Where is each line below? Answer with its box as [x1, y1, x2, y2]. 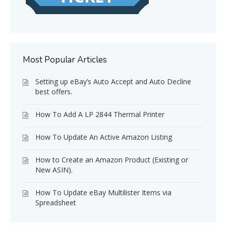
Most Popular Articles [23, 54, 107, 66]
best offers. [35, 87, 72, 96]
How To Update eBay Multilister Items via [35, 188, 172, 197]
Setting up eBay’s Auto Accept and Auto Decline [35, 77, 191, 86]
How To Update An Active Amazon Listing [35, 132, 172, 142]
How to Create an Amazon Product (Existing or [35, 155, 188, 164]
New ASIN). [35, 165, 73, 175]
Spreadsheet [35, 198, 76, 207]
